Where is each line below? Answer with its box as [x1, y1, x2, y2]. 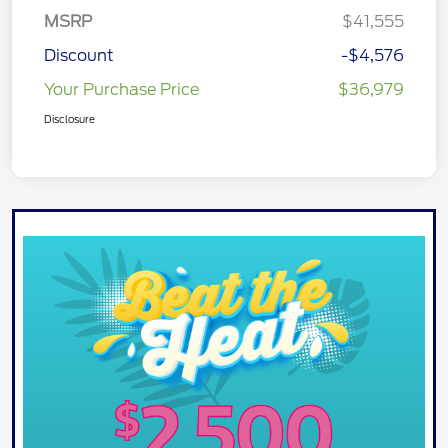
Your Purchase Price [44, 79, 199, 99]
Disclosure [44, 112, 95, 125]
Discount [44, 45, 114, 65]
